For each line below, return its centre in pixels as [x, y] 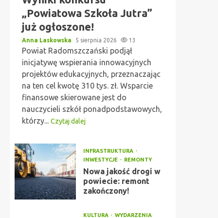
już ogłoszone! [58, 27]
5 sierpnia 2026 [97, 40]
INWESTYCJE [101, 160]
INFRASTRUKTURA [109, 151]
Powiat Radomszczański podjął [77, 51]
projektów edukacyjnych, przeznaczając [91, 74]
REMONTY [138, 160]
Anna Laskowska [47, 40]
